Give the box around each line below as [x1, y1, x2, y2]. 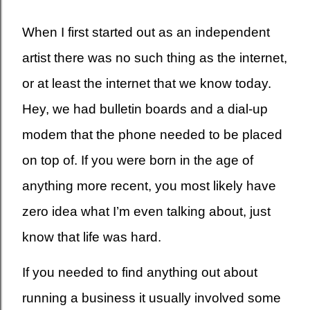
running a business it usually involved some [22, 290, 281, 305]
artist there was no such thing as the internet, [22, 50, 287, 65]
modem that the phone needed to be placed [22, 127, 282, 142]
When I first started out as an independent [22, 24, 270, 39]
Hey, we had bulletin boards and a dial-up [22, 101, 268, 116]
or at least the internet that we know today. [22, 75, 271, 91]
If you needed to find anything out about [22, 264, 257, 280]
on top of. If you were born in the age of [22, 152, 253, 167]
